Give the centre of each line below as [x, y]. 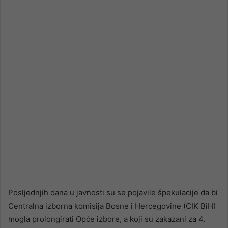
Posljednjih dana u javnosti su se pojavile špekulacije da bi [113, 193]
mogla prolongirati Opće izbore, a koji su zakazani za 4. [107, 219]
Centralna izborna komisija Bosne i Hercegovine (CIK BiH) [112, 206]
